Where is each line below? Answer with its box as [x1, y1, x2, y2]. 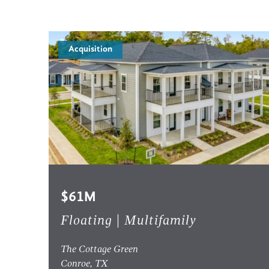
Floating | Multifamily [60, 214, 196, 228]
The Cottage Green [60, 245, 138, 255]
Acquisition [68, 45, 112, 55]
